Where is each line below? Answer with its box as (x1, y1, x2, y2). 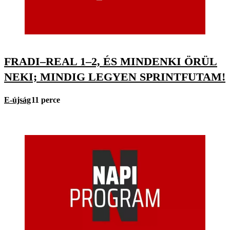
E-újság (4, 95, 31, 105)
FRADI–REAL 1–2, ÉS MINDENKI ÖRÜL (4, 55, 217, 68)
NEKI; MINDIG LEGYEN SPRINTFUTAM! (4, 70, 225, 84)
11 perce (31, 95, 60, 105)
